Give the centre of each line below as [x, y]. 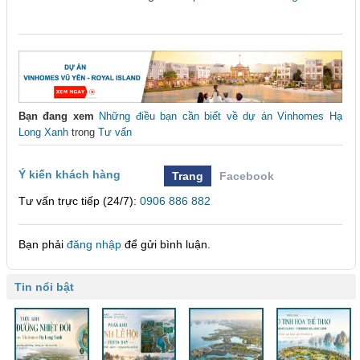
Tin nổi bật [44, 286]
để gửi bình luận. [166, 244]
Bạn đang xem [56, 116]
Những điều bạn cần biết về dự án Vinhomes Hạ [221, 116]
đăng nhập [94, 244]
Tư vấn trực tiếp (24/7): [79, 200]
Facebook [247, 176]
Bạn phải [43, 244]
